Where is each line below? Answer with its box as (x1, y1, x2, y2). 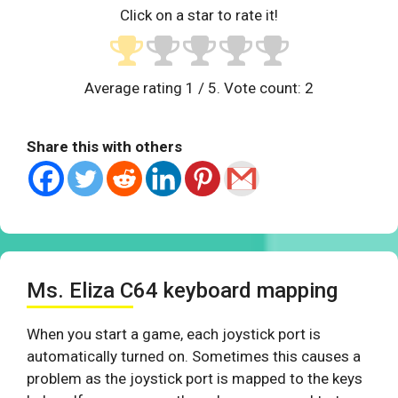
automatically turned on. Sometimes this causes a (27, 347, 361, 366)
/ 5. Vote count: (195, 79, 305, 98)
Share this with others (27, 138, 182, 156)
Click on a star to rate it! (120, 6, 278, 25)
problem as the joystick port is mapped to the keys (27, 370, 362, 388)
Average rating (84, 79, 186, 98)
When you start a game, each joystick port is (27, 325, 321, 344)
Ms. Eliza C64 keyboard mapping (27, 278, 338, 304)
